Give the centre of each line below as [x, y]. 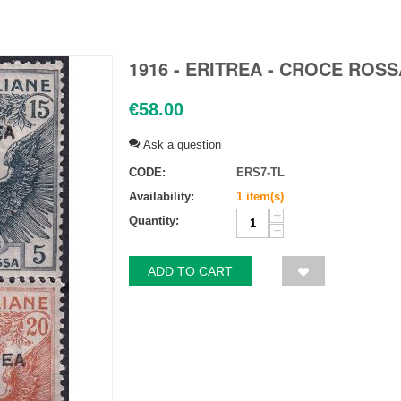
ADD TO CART [190, 271]
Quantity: [154, 220]
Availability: [162, 196]
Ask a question [180, 144]
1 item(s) [260, 196]
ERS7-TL [260, 172]
